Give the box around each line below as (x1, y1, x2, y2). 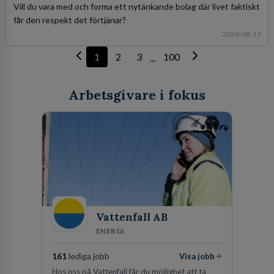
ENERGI (96, 226, 125, 235)
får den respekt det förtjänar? (13, 14, 126, 25)
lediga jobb (67, 250, 109, 261)
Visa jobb (179, 251, 215, 261)
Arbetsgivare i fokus (68, 86, 206, 103)
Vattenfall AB (96, 210, 168, 224)
